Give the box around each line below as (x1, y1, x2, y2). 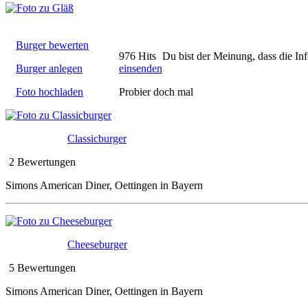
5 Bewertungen (9, 261, 76, 274)
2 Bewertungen (9, 155, 76, 168)
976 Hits (119, 49, 159, 62)
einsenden (119, 62, 162, 74)
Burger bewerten (16, 38, 89, 51)
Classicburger (67, 132, 126, 144)
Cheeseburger (67, 238, 127, 250)
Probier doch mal (119, 85, 193, 98)
